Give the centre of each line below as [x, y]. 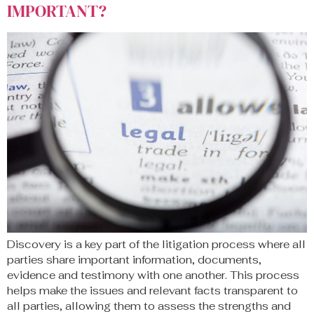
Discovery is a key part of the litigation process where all [156, 244]
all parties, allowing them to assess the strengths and [149, 306]
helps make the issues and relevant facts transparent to [152, 290]
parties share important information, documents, [134, 259]
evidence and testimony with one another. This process [153, 275]
